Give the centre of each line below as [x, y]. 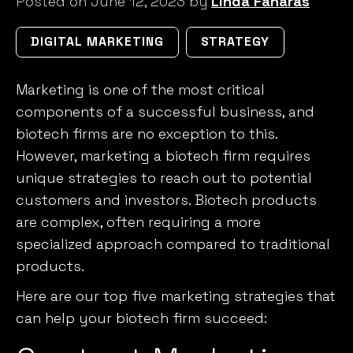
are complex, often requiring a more [138, 221]
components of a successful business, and [165, 111]
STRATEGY [235, 41]
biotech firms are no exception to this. [147, 133]
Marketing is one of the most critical [140, 89]
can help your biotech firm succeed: [141, 318]
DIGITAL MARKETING [97, 41]
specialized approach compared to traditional [173, 243]
